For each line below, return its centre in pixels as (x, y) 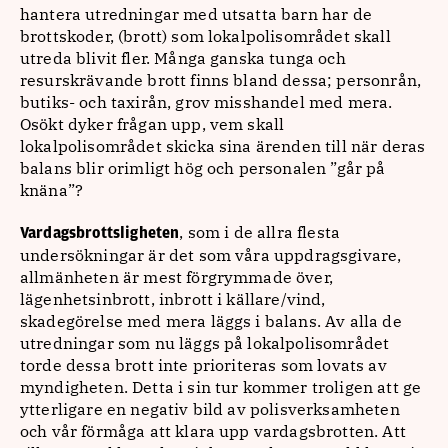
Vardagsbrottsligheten (100, 233)
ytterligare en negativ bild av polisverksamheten (210, 409)
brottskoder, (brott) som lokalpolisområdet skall (205, 36)
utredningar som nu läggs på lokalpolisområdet (205, 343)
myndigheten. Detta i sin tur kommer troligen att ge (221, 387)
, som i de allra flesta (260, 232)
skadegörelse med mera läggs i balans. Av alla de (211, 321)
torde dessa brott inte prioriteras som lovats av (203, 365)
